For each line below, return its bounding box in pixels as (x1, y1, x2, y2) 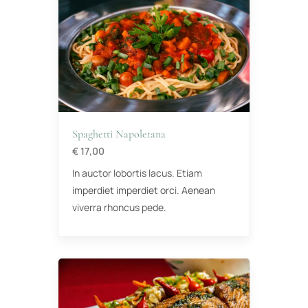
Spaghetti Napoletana (72, 126, 166, 141)
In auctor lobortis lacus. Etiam (72, 166, 202, 179)
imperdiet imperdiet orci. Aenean (72, 183, 215, 197)
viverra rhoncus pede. (72, 200, 166, 214)
